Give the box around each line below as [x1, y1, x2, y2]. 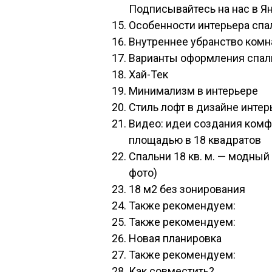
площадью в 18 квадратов [129, 134, 261, 146]
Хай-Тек [129, 68, 168, 81]
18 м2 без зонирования [129, 183, 245, 195]
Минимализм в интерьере [129, 84, 258, 97]
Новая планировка [129, 232, 222, 245]
